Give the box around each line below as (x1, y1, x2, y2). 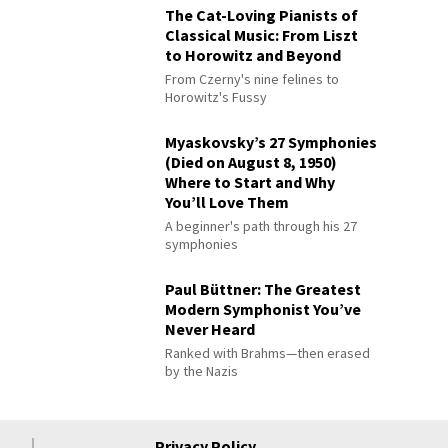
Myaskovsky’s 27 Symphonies (165, 131, 378, 152)
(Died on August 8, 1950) (165, 151, 338, 172)
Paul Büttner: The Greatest (165, 278, 362, 299)
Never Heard (165, 318, 256, 339)
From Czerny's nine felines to (165, 69, 340, 88)
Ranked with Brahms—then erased (165, 343, 371, 362)
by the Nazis (165, 361, 239, 380)
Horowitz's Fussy (165, 87, 268, 106)
